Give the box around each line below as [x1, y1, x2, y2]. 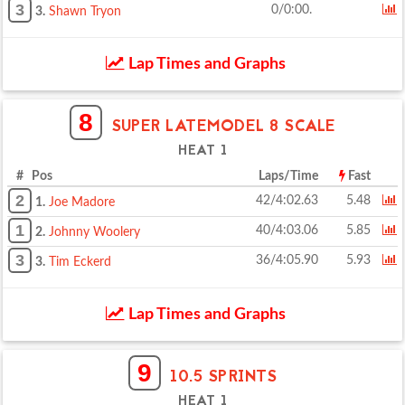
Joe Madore [49, 196, 115, 209]
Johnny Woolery [49, 226, 140, 239]
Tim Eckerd [49, 256, 111, 268]
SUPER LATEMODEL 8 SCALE [111, 115, 336, 139]
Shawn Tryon [49, 5, 121, 18]
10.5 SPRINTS [170, 365, 278, 390]
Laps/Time [259, 170, 318, 183]
